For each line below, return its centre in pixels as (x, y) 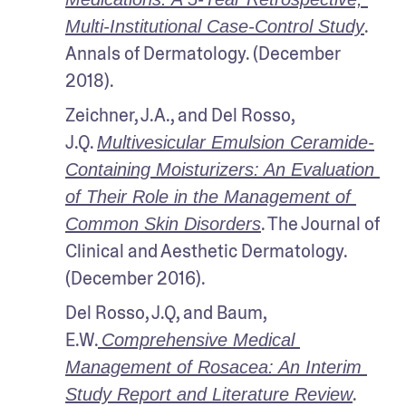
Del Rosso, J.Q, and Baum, (166, 312)
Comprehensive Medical (198, 339)
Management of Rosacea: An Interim (213, 367)
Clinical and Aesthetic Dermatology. (206, 251)
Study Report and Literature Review (209, 394)
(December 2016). (135, 278)
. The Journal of (320, 223)
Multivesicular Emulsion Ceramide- (236, 142)
